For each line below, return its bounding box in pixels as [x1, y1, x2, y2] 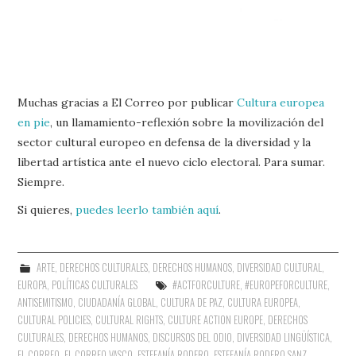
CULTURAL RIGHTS [95, 311, 164, 327]
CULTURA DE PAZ [161, 294, 223, 310]
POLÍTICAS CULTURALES [52, 277, 138, 292]
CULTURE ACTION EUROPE [168, 311, 264, 327]
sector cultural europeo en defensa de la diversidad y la [17, 134, 311, 149]
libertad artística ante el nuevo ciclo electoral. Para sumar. [17, 154, 326, 169]
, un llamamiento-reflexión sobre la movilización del [50, 114, 324, 130]
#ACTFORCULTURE [172, 277, 240, 292]
